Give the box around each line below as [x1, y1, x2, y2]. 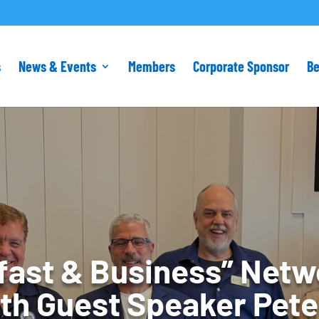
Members [127, 58, 175, 75]
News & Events [18, 58, 96, 75]
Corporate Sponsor [192, 58, 289, 75]
